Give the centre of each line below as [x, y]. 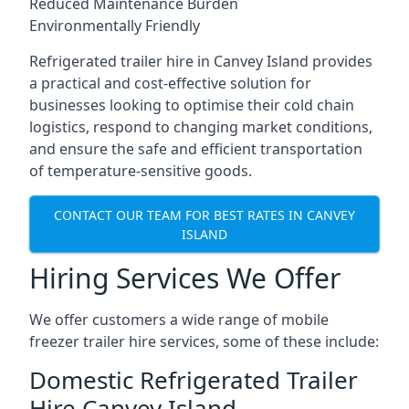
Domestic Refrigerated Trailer [194, 380]
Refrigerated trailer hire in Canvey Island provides [201, 61]
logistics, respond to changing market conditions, [201, 127]
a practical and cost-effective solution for [170, 83]
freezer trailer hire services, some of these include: [204, 341]
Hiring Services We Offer [185, 278]
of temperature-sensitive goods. [141, 171]
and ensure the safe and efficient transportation [196, 149]
